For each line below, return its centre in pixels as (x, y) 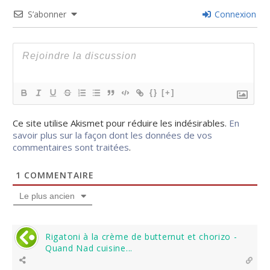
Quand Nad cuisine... (89, 248)
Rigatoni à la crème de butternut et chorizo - (141, 237)
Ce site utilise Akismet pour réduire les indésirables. (121, 123)
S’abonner (47, 14)
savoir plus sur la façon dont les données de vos (112, 135)
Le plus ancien (47, 196)
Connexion (234, 14)
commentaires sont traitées (71, 147)
